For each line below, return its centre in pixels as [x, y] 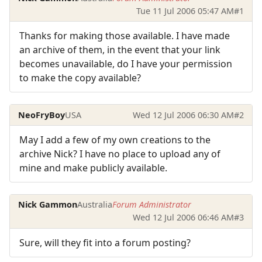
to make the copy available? [80, 78]
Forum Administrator [152, 205]
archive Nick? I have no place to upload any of [120, 154]
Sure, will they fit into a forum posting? [105, 242]
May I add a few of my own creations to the [115, 140]
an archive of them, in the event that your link [120, 50]
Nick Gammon [48, 205]
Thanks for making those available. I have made [125, 36]
